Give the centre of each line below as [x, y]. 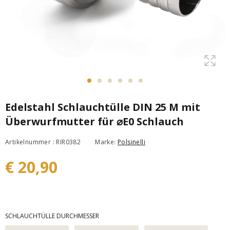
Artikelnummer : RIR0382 [43, 142]
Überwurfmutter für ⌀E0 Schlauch [94, 121]
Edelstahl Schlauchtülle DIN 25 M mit [103, 107]
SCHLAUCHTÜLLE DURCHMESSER [52, 216]
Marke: [107, 142]
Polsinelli [132, 142]
